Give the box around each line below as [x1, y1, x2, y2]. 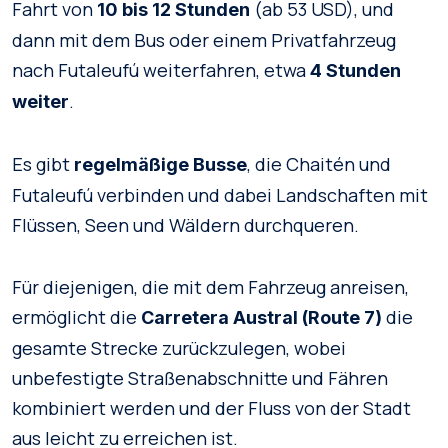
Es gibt [12, 152, 74, 176]
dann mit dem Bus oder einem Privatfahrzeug [12, 28, 396, 52]
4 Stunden [310, 60, 401, 81]
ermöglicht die [12, 305, 141, 329]
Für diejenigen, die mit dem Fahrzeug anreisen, [12, 275, 409, 299]
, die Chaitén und [247, 152, 391, 176]
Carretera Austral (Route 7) [141, 307, 382, 328]
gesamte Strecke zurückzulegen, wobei [12, 336, 346, 360]
